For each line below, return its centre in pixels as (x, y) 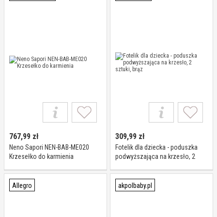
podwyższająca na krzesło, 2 (155, 156)
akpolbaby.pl (135, 186)
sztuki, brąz (131, 166)
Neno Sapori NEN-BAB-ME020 (49, 147)
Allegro (22, 186)
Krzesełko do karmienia (41, 156)
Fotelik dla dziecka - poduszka (156, 147)
